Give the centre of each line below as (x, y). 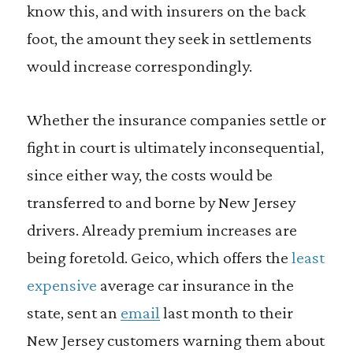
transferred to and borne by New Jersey (161, 202)
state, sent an (73, 312)
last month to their (226, 312)
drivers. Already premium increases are (162, 230)
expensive (61, 285)
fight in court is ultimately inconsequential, (175, 147)
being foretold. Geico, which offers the (159, 257)
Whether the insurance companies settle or (176, 119)
